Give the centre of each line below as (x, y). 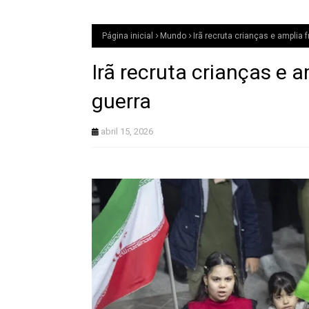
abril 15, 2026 (127, 131)
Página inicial (128, 36)
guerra (121, 101)
